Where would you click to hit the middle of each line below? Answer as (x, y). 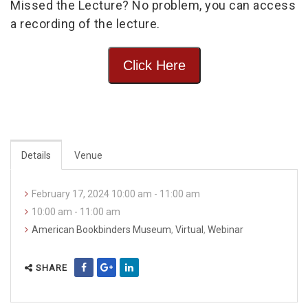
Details (36, 156)
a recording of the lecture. (85, 24)
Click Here (154, 66)
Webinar (225, 230)
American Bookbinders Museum (101, 230)
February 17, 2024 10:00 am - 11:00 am (116, 194)
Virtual (189, 230)
